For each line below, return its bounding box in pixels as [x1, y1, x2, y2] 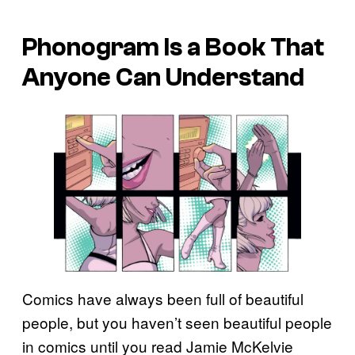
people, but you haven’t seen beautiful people [22, 311, 332, 333]
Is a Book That [159, 32, 324, 62]
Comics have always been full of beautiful [22, 287, 303, 309]
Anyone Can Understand [22, 63, 304, 92]
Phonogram [22, 32, 159, 62]
